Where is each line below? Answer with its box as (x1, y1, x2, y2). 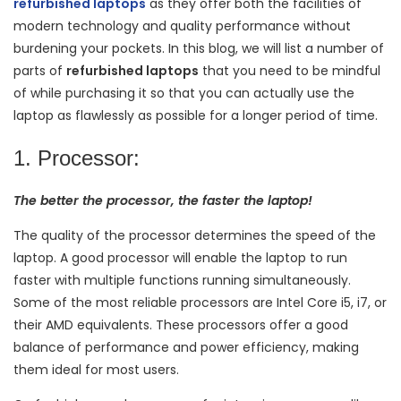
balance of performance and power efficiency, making (13, 338, 359, 357)
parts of (13, 62, 66, 80)
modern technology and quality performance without (13, 17, 351, 35)
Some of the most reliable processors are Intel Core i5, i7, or (13, 294, 387, 312)
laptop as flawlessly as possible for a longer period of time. (13, 107, 381, 124)
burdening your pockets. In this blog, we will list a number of (13, 39, 384, 57)
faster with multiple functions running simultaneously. (13, 271, 351, 290)
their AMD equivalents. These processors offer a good (13, 316, 348, 335)
